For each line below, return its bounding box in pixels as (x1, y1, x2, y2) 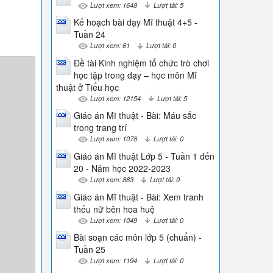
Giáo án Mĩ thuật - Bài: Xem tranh (73, 190, 204, 203)
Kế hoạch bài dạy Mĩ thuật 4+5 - (73, 16, 197, 29)
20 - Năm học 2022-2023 (73, 161, 171, 174)
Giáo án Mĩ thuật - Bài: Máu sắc (73, 109, 196, 122)
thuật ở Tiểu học (55, 80, 119, 93)
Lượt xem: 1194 (90, 255, 137, 266)
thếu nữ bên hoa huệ (73, 202, 155, 215)
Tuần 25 (73, 243, 105, 256)
